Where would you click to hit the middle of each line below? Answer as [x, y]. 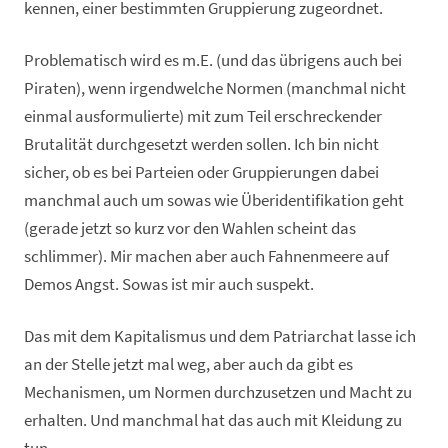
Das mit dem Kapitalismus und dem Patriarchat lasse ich [220, 336]
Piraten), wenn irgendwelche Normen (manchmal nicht [215, 88]
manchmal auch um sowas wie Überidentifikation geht [214, 200]
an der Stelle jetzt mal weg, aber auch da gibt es [188, 364]
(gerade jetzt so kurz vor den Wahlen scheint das [190, 228]
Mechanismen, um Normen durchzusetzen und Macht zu [218, 392]
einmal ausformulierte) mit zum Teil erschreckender [203, 116]
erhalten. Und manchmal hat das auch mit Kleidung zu [213, 420]
